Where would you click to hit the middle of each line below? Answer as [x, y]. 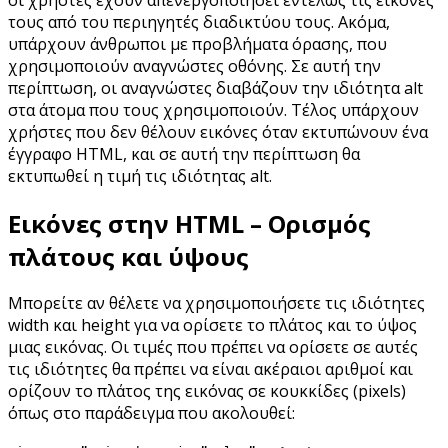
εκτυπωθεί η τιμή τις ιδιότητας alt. [140, 175]
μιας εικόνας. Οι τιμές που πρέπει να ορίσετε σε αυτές [213, 347]
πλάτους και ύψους [128, 256]
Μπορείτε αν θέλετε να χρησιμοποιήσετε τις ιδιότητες [216, 303]
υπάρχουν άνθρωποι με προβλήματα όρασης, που [197, 43]
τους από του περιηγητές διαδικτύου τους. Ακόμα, [199, 21]
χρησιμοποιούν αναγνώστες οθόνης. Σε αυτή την [194, 65]
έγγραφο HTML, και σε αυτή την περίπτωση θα [184, 153]
